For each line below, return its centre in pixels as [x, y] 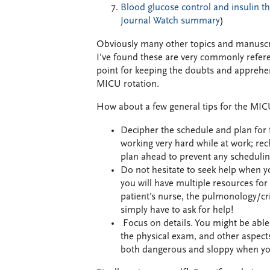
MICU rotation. [128, 84]
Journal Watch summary [170, 21]
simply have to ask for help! [177, 210]
